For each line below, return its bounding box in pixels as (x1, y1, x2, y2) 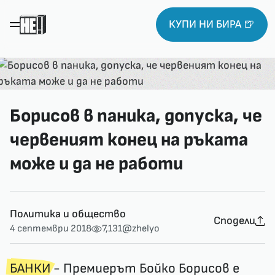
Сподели (214, 214, 255, 227)
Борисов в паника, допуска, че (10, 105, 262, 127)
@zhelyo (122, 223, 160, 234)
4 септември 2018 (10, 223, 91, 234)
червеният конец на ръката (10, 129, 248, 151)
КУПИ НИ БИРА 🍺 (169, 18, 255, 31)
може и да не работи (10, 153, 183, 175)
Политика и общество (10, 207, 126, 220)
